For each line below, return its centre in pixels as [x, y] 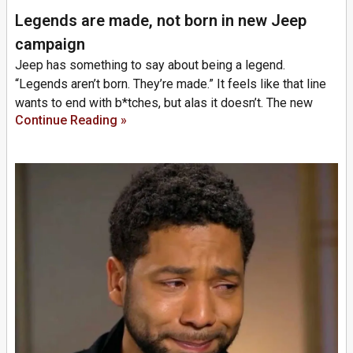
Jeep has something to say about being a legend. [150, 65]
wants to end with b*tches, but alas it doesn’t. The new [164, 102]
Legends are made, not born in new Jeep [161, 20]
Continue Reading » [71, 120]
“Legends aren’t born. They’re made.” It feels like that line [171, 84]
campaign [50, 44]
